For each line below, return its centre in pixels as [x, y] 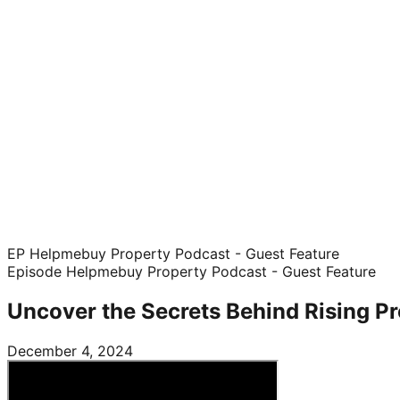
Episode [37, 271]
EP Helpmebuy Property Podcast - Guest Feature [173, 254]
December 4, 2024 [70, 350]
